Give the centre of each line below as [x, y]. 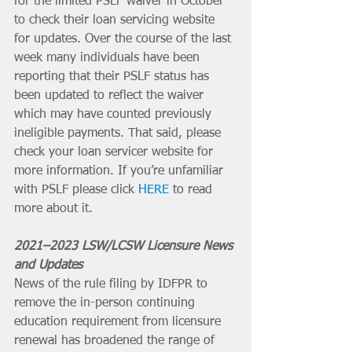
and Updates [48, 265]
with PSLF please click [76, 190]
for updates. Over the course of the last [125, 39]
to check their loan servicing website [116, 20]
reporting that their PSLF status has [114, 77]
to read [192, 190]
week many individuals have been [109, 58]
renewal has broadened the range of [116, 341]
